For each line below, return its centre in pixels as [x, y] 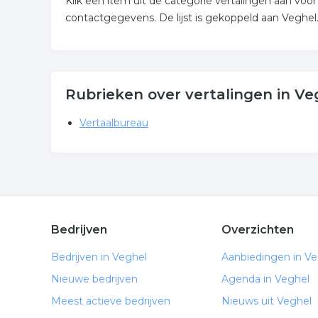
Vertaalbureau [114, 123]
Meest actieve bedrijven [111, 301]
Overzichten [258, 230]
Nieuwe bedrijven [94, 279]
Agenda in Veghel [265, 279]
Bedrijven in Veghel [99, 257]
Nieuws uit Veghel [267, 301]
